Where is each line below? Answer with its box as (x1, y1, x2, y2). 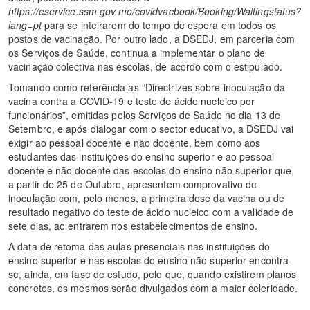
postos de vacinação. (8, 32, 102, 46)
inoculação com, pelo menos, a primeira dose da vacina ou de (8, 191, 284, 205)
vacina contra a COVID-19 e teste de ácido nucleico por (8, 94, 255, 108)
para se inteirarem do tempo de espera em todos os (41, 18, 276, 32)
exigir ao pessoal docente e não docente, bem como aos (8, 136, 261, 149)
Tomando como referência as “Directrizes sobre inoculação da (8, 80, 285, 94)
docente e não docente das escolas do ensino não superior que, (8, 163, 295, 177)
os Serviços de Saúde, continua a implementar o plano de (8, 46, 266, 60)
